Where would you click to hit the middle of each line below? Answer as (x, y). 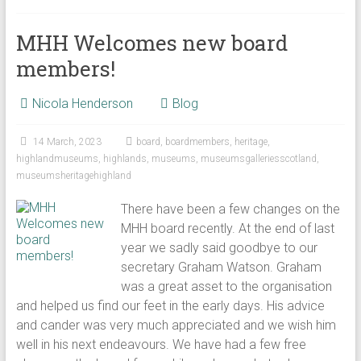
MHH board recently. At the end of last (228, 228)
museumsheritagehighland (73, 176)
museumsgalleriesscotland (258, 159)
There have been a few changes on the (231, 209)
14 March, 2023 (67, 142)
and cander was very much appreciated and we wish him (176, 325)
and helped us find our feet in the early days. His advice (170, 306)
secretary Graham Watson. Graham (222, 267)
